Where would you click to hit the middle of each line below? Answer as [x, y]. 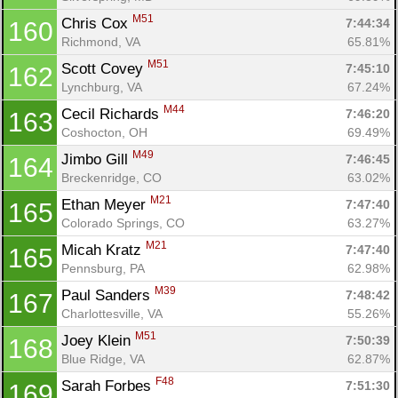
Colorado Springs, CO [123, 223]
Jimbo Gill [97, 159]
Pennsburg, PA [103, 268]
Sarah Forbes [108, 386]
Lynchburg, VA [102, 87]
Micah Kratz [103, 250]
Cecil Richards [112, 114]
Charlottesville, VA [112, 313]
